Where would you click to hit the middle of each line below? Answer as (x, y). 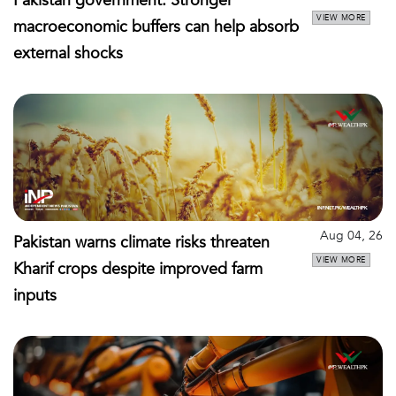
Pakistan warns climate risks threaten (141, 242)
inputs (35, 295)
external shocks (68, 54)
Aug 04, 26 (351, 235)
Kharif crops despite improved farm (138, 269)
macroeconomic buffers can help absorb (156, 27)
